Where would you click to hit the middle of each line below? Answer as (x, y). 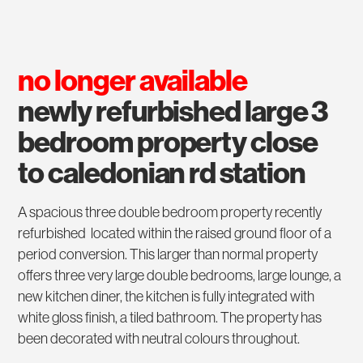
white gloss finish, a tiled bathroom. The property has (170, 318)
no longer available (132, 81)
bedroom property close (168, 143)
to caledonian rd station (162, 173)
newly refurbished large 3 (173, 112)
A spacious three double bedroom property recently (170, 213)
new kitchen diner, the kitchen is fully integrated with (167, 297)
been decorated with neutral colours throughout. (159, 339)
